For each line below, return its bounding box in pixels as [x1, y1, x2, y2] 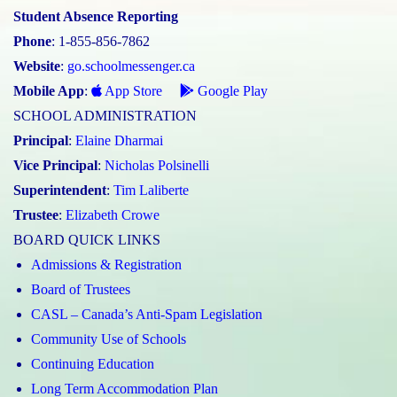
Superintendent [13, 182, 106, 198]
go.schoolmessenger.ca [67, 58, 195, 74]
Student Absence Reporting [13, 8, 178, 24]
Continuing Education [31, 355, 154, 371]
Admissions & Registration [31, 256, 182, 272]
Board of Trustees [31, 281, 130, 297]
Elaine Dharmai [75, 132, 163, 148]
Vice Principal [13, 157, 97, 173]
